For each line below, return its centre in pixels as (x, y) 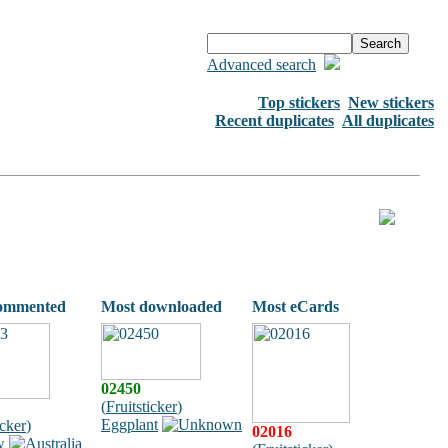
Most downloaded (161, 306)
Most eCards (295, 306)
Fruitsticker (141, 406)
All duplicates (388, 120)
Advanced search (261, 64)
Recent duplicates (274, 120)
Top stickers (299, 102)
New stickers (391, 102)
